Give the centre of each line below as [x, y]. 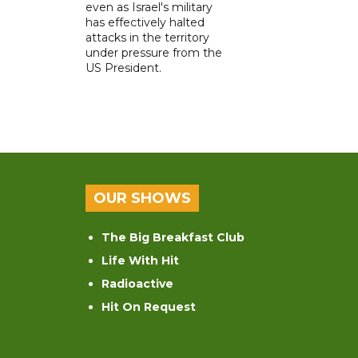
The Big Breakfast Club [173, 238]
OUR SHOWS [142, 199]
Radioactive [137, 284]
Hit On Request [149, 307]
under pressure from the [154, 53]
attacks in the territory [147, 38]
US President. [123, 68]
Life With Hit [140, 261]
